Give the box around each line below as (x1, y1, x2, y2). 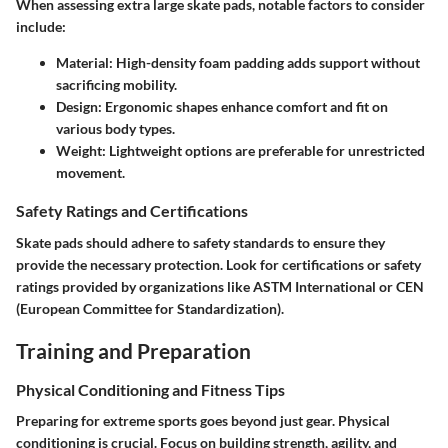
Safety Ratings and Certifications (16, 201, 248, 221)
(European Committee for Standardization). (16, 299, 284, 317)
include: (16, 18, 66, 36)
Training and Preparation (16, 337, 251, 363)
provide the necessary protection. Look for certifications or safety (16, 255, 421, 273)
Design (56, 98, 98, 116)
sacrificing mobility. (56, 76, 177, 94)
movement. (56, 164, 125, 182)
